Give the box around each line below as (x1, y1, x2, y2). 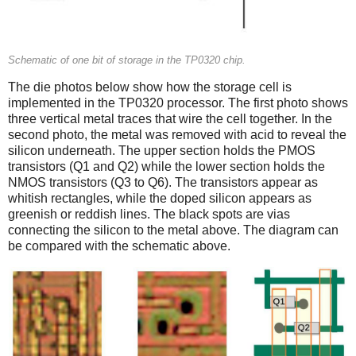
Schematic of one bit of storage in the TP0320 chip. (8, 54, 246, 66)
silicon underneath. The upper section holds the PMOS (8, 143, 315, 157)
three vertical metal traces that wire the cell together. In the (8, 111, 332, 126)
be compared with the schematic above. (8, 238, 230, 253)
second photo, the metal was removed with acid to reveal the (8, 127, 346, 141)
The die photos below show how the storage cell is (8, 79, 292, 94)
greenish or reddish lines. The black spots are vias (8, 207, 290, 221)
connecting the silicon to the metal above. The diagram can (8, 222, 339, 237)
